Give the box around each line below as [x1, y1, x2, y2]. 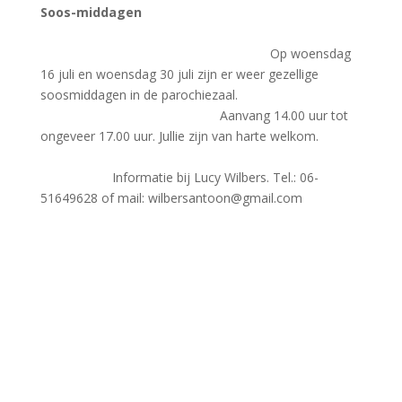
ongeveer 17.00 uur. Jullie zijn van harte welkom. [39, 127, 358, 144]
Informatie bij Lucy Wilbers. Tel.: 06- [39, 169, 319, 186]
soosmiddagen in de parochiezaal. [39, 86, 356, 103]
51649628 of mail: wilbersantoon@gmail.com [39, 189, 302, 206]
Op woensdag [269, 45, 351, 62]
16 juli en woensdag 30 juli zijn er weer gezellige [39, 66, 319, 83]
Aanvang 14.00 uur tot [39, 107, 348, 124]
